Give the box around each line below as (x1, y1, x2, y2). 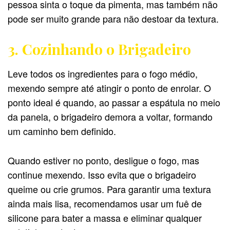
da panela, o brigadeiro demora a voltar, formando (8, 109, 213, 123)
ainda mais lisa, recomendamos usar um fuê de (8, 196, 202, 210)
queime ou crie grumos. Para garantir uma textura (8, 182, 211, 196)
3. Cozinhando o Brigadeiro (8, 40, 191, 59)
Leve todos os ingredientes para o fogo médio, (8, 66, 198, 80)
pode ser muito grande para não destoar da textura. (8, 12, 219, 26)
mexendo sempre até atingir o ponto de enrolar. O (8, 81, 211, 94)
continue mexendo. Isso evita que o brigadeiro (8, 167, 196, 181)
